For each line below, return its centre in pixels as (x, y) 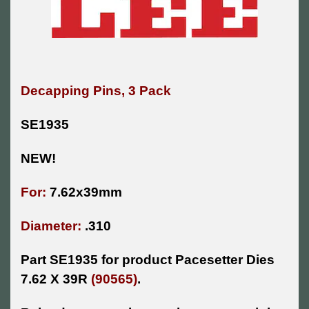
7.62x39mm (84, 192)
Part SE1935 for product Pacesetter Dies (148, 260)
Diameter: (51, 226)
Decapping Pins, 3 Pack (96, 91)
